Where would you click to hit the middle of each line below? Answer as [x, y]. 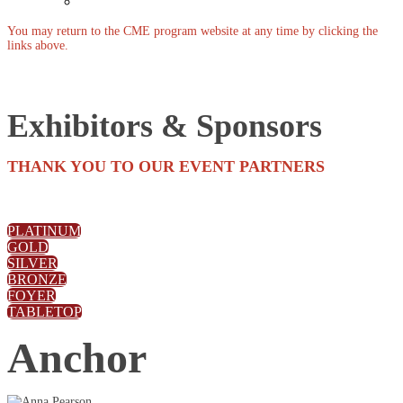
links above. [38, 45]
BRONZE [37, 279]
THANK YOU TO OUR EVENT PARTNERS [166, 166]
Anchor [82, 358]
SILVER [32, 263]
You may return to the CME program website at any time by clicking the [193, 31]
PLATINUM [44, 231]
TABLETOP [45, 312]
